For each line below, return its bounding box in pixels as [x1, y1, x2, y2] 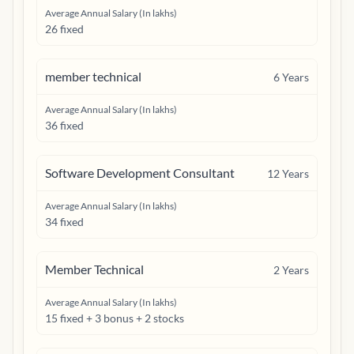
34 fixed [45, 215, 84, 228]
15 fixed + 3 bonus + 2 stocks [45, 311, 184, 325]
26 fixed [45, 22, 84, 36]
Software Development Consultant [45, 165, 235, 180]
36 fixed [45, 119, 84, 132]
